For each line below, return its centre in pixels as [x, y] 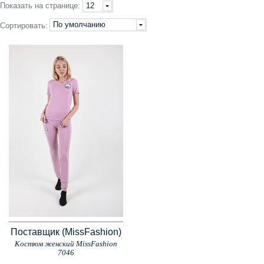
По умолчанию [80, 24]
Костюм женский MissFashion [66, 243]
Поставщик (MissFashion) [66, 232]
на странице [55, 6]
